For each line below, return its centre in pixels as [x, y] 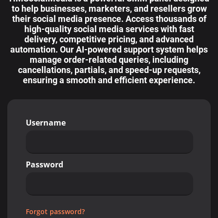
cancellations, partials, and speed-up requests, [109, 70]
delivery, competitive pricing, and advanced [109, 39]
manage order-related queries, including [109, 60]
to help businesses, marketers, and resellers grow [109, 9]
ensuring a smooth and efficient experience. [109, 80]
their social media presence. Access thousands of [109, 19]
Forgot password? [55, 211]
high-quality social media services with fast [109, 29]
